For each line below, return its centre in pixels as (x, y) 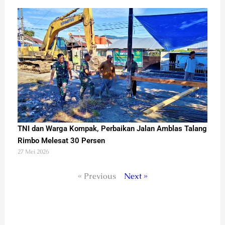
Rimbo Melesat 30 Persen (61, 141)
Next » (136, 176)
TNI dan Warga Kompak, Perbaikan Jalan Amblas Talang (112, 129)
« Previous (97, 176)
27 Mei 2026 (33, 152)
